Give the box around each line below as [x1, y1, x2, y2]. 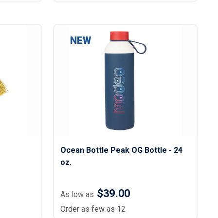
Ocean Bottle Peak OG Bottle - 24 [60, 145, 183, 155]
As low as [60, 190, 94, 199]
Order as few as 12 [60, 204, 126, 214]
